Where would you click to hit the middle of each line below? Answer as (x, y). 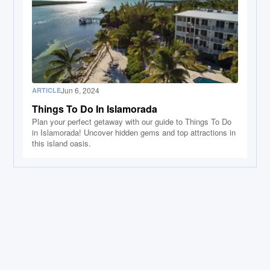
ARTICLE (47, 90)
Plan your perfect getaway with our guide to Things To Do (132, 121)
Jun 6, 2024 (80, 90)
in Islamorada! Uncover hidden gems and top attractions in (134, 132)
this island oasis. (62, 143)
